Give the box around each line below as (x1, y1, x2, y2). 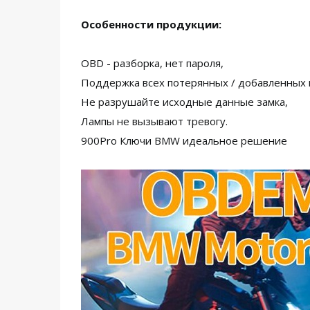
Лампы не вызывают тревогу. (81, 114, 228, 128)
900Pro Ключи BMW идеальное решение (81, 134, 287, 147)
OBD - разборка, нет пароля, (81, 56, 224, 70)
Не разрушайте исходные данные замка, (81, 95, 288, 109)
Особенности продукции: (81, 17, 221, 31)
